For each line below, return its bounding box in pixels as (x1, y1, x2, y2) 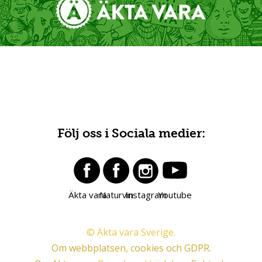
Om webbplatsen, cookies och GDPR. (51, 242, 211, 255)
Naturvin (99, 188, 133, 201)
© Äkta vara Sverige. (87, 226, 175, 239)
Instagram (125, 188, 167, 201)
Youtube (158, 188, 192, 201)
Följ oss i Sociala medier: (57, 125, 205, 140)
